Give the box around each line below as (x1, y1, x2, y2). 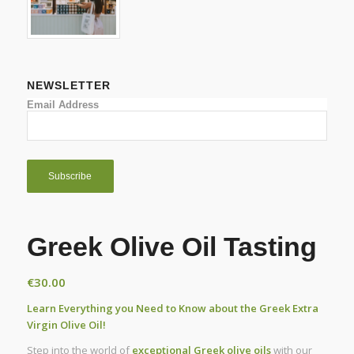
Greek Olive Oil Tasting (26, 231, 317, 262)
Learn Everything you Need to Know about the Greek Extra (26, 300, 318, 315)
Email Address (26, 98, 99, 111)
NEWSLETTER (26, 78, 111, 92)
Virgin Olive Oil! (26, 317, 106, 332)
